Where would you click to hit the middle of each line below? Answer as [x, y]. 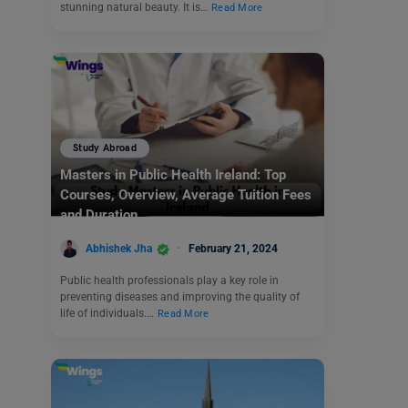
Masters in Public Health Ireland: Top [173, 175]
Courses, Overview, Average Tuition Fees [186, 195]
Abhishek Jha [119, 248]
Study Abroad [105, 148]
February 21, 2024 [233, 248]
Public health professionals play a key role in [169, 281]
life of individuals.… [108, 314]
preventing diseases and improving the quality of [180, 297]
